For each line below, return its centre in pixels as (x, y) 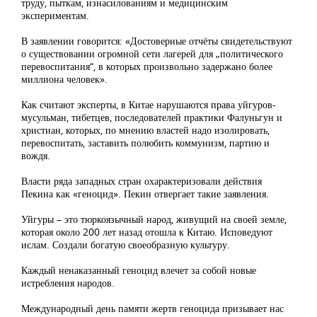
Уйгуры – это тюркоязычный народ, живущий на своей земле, (154, 219)
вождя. (36, 155)
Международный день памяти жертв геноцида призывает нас (152, 308)
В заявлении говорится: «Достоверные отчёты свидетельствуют (157, 41)
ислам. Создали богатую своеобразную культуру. (126, 244)
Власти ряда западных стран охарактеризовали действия (142, 181)
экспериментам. (55, 15)
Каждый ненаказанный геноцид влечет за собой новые (139, 270)
